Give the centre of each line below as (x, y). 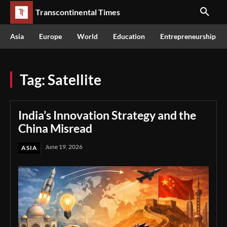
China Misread (55, 128)
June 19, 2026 (64, 147)
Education (129, 36)
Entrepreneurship (188, 36)
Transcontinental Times (78, 12)
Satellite (74, 80)
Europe (50, 36)
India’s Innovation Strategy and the (107, 115)
